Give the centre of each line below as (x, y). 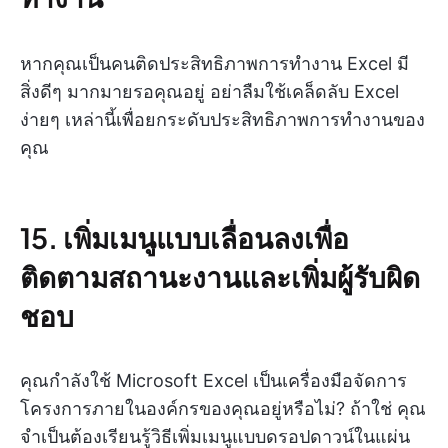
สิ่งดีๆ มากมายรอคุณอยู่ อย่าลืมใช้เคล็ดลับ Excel (209, 91)
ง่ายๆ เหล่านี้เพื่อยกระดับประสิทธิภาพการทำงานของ (222, 119)
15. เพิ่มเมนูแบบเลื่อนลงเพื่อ (184, 237)
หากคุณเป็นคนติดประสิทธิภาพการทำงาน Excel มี (214, 63)
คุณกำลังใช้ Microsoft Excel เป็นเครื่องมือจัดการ (213, 380)
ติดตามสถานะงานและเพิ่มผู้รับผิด (220, 276)
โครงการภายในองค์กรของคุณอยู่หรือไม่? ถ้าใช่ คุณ (223, 408)
